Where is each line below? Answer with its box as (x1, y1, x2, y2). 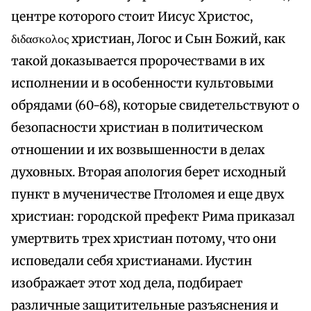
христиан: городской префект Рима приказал (11, 209, 295, 225)
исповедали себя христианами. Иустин (11, 253, 252, 269)
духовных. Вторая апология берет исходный (11, 165, 286, 180)
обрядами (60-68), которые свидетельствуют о (11, 98, 299, 114)
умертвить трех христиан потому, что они (11, 231, 276, 247)
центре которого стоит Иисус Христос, (11, 9, 253, 25)
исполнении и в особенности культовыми (11, 76, 274, 92)
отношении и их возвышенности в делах (11, 142, 264, 158)
